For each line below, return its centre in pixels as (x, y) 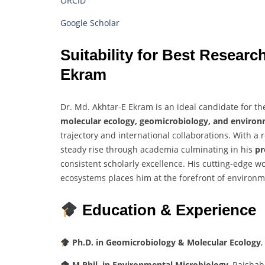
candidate (220, 107)
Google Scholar (90, 23)
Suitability (99, 55)
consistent (82, 164)
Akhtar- (107, 107)
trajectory (80, 135)
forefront (198, 178)
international (145, 135)
